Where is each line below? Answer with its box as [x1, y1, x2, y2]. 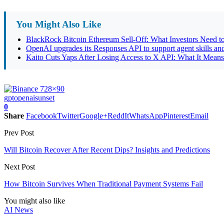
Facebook [26, 111, 57, 120]
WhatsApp [129, 111, 163, 120]
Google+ [79, 111, 107, 120]
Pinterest [163, 111, 190, 120]
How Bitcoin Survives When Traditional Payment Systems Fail [4, 179, 203, 188]
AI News [4, 205, 33, 214]
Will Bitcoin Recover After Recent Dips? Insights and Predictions [4, 145, 210, 154]
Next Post [4, 162, 35, 171]
